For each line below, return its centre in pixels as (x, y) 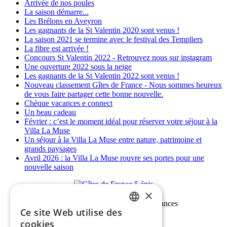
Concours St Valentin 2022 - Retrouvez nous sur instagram (118, 58)
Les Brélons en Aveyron (63, 21)
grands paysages (50, 149)
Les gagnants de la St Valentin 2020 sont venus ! (102, 30)
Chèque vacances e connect (68, 103)
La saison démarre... (56, 12)
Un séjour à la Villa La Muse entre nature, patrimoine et (113, 140)
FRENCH (142, 215)
